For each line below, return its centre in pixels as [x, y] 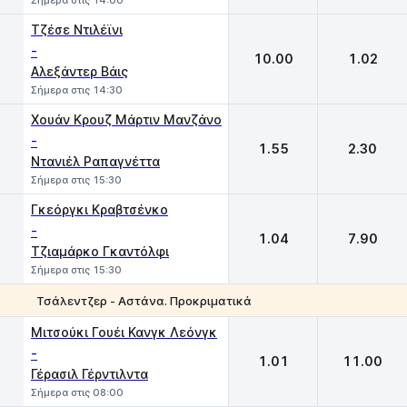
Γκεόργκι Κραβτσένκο [99, 209]
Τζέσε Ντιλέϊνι [77, 30]
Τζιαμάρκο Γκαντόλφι [100, 251]
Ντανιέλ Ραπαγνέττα [95, 161]
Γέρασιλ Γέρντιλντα [89, 374]
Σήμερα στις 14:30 [77, 90]
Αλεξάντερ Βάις [79, 71]
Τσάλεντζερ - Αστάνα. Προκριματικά [144, 300]
